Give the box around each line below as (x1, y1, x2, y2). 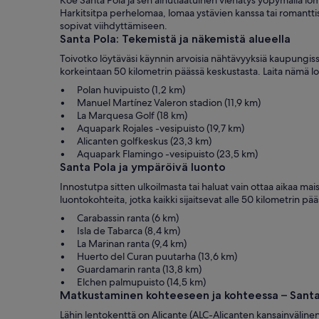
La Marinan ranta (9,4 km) (77, 237, 187, 251)
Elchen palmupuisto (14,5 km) (77, 276, 206, 289)
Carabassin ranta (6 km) (77, 211, 179, 225)
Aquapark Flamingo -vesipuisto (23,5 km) (77, 147, 258, 161)
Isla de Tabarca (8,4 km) (77, 224, 180, 238)
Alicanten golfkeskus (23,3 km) (77, 135, 211, 148)
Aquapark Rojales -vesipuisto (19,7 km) (77, 122, 244, 135)
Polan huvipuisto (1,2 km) (77, 83, 185, 97)
